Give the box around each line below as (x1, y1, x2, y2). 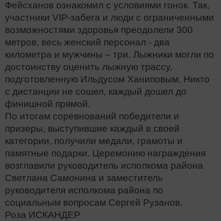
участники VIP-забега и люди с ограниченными (5, 12, 214, 23)
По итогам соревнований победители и (5, 111, 179, 122)
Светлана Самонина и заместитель (5, 173, 163, 184)
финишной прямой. (5, 99, 90, 110)
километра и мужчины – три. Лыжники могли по (5, 49, 214, 60)
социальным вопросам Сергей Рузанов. (5, 197, 183, 208)
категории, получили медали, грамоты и (5, 136, 183, 147)
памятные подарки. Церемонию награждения (5, 148, 206, 159)
